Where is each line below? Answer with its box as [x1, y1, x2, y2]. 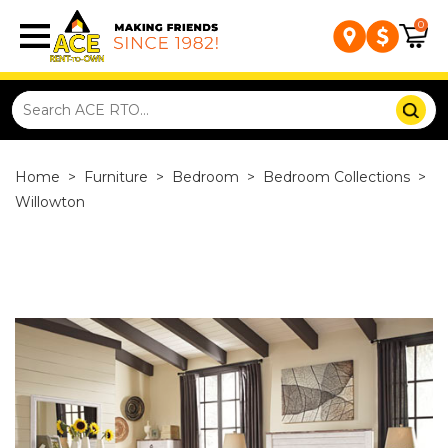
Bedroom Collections [263, 168, 410, 186]
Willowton [15, 193, 85, 211]
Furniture [84, 168, 148, 186]
